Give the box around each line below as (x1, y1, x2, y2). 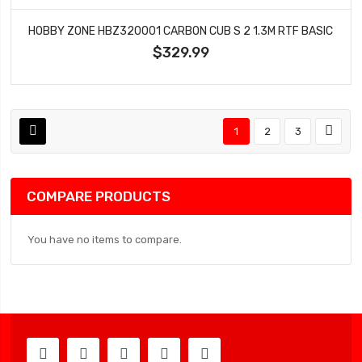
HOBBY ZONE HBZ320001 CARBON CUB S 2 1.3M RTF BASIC (28, 23, 334, 37)
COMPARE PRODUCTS (27, 187, 171, 204)
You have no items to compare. (27, 233, 183, 246)
